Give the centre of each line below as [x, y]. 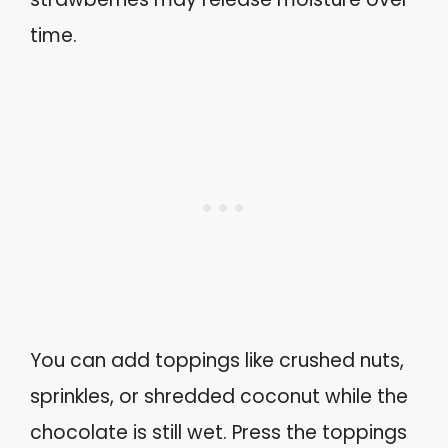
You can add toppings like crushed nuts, [217, 360]
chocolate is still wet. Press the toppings [218, 432]
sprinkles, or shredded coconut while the [219, 396]
